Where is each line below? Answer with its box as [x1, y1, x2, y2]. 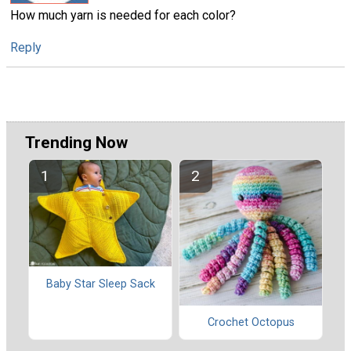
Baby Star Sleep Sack [45, 277, 155, 291]
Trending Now [25, 133, 128, 153]
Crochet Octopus [207, 316, 295, 330]
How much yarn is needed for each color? [10, 8, 236, 24]
